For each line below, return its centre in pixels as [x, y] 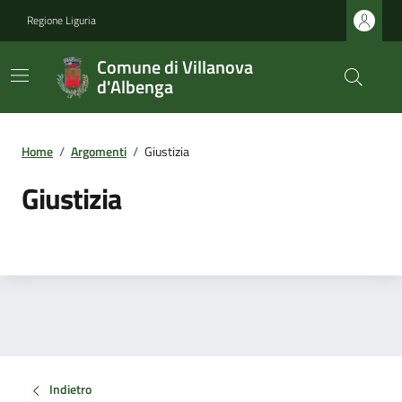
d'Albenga [135, 87]
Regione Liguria [61, 20]
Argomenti [99, 151]
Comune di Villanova [175, 67]
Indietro [70, 389]
